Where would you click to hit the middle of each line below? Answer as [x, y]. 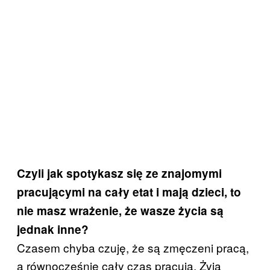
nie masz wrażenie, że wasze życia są [120, 211]
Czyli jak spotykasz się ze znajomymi [119, 174]
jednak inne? [53, 230]
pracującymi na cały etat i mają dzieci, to [129, 192]
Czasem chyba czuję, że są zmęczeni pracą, [133, 248]
